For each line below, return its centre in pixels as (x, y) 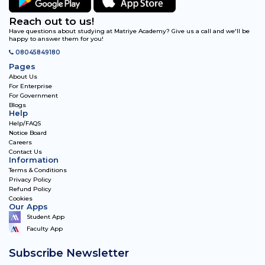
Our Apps (28, 206)
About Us (23, 76)
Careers (20, 142)
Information (34, 159)
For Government (33, 95)
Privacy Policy (30, 179)
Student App (46, 216)
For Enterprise (30, 86)
